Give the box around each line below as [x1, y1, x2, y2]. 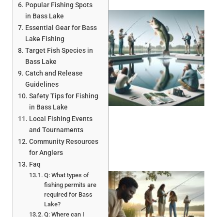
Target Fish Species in [25, 46, 93, 55]
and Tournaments [29, 125, 83, 134]
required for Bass [44, 190, 93, 198]
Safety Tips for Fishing [29, 92, 98, 100]
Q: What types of [44, 171, 90, 179]
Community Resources [29, 137, 98, 146]
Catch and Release [25, 69, 83, 77]
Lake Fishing [25, 34, 64, 43]
